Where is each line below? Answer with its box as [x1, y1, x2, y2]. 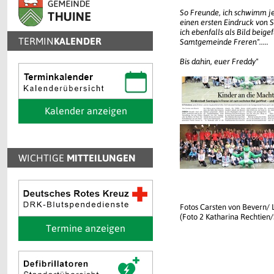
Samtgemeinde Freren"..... [180, 37, 268, 46]
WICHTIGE [18, 152, 67, 163]
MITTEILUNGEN [67, 152, 136, 163]
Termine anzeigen [46, 223, 125, 234]
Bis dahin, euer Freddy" [180, 57, 258, 66]
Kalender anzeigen [44, 105, 127, 116]
